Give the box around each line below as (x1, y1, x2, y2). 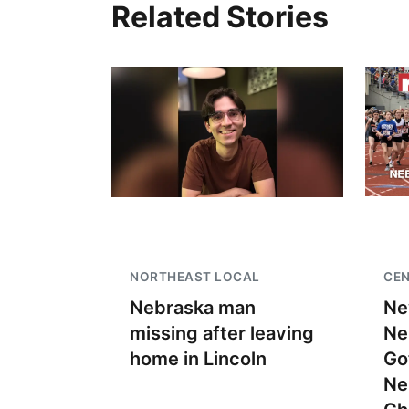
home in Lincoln (130, 348, 267, 370)
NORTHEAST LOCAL (130, 269, 260, 284)
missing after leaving (130, 322, 314, 344)
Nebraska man (130, 297, 256, 319)
